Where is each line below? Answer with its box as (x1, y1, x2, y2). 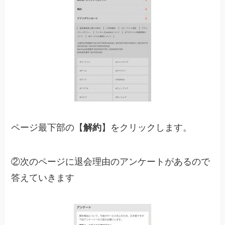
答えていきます (11, 172, 75, 183)
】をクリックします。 (101, 123, 192, 133)
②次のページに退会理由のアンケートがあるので (11, 156, 210, 167)
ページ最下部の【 (11, 123, 84, 133)
